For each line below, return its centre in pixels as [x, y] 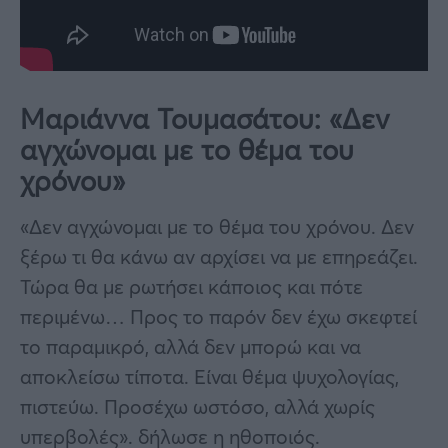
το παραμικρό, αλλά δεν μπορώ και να [190, 346]
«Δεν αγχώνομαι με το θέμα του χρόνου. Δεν [217, 226]
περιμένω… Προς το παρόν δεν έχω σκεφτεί [218, 316]
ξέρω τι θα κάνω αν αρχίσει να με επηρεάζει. [219, 256]
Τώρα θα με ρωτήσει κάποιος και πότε [191, 286]
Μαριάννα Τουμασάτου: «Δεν [205, 118]
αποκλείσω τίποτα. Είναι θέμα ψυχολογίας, [209, 376]
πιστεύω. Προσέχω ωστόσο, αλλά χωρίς [197, 406]
